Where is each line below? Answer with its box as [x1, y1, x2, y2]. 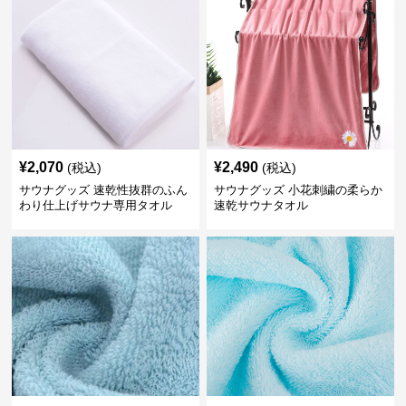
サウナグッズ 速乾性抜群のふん [19, 183, 188, 197]
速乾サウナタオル [213, 198, 308, 212]
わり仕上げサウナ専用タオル [19, 198, 173, 212]
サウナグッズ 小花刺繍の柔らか [213, 183, 382, 197]
